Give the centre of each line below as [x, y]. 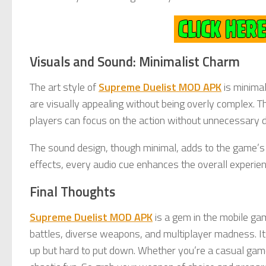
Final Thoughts [72, 191]
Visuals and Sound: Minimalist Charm [135, 61]
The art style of [64, 87]
